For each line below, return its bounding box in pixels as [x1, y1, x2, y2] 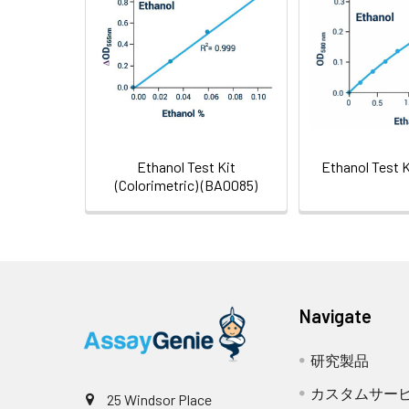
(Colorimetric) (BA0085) [115, 176, 257, 194]
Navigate [299, 305, 372, 328]
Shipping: [141, 3, 219, 26]
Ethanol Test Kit [137, 158, 236, 176]
